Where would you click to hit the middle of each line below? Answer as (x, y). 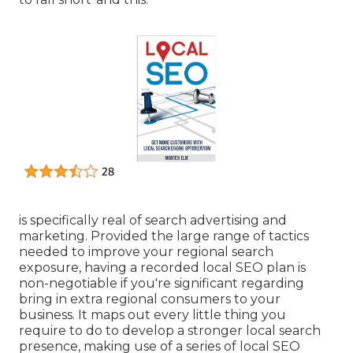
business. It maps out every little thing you (152, 314)
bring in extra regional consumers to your (150, 299)
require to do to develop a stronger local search (170, 330)
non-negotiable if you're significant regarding (162, 283)
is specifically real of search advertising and (153, 220)
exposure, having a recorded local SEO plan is (162, 267)
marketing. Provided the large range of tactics (164, 236)
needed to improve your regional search (146, 251)
